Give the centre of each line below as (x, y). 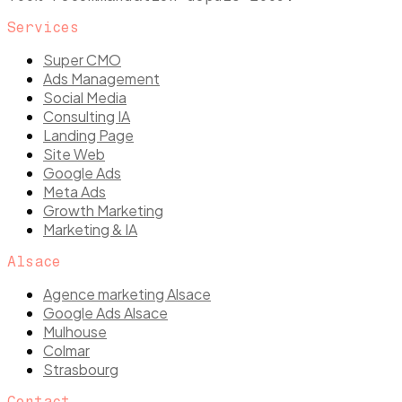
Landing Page (88, 135)
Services (43, 27)
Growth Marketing (103, 210)
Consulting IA (87, 116)
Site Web (74, 153)
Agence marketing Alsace (127, 293)
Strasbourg (81, 369)
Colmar (66, 350)
